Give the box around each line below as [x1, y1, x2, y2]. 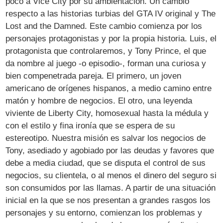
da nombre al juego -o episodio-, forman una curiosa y [5, 58, 207, 68]
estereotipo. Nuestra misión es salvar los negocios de [5, 133, 206, 143]
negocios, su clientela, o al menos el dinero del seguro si [5, 170, 217, 180]
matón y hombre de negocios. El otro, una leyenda [5, 96, 193, 106]
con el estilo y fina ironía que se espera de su [5, 120, 175, 130]
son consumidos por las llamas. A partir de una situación [5, 183, 216, 193]
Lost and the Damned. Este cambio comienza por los [5, 21, 203, 31]
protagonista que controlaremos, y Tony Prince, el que [5, 46, 207, 56]
